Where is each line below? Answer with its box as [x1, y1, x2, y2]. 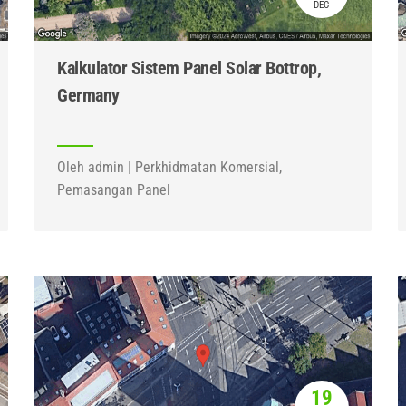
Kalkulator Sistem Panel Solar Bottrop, [57, 57, 322, 79]
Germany [57, 84, 120, 106]
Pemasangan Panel [57, 181, 171, 198]
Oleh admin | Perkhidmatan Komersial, [57, 159, 283, 176]
